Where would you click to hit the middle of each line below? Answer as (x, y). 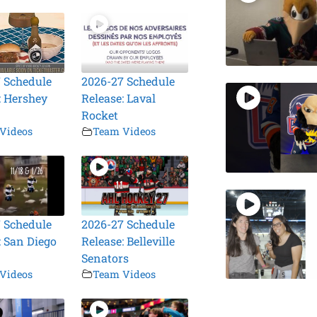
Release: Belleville (128, 241)
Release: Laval (119, 98)
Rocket (100, 115)
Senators (105, 258)
